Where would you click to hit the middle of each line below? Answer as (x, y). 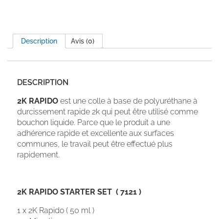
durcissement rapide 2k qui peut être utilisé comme (108, 112)
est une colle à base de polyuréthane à (128, 101)
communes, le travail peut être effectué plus (95, 144)
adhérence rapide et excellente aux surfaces (96, 133)
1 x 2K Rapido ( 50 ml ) (56, 211)
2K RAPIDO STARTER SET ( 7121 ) (79, 192)
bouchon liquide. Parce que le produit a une (94, 123)
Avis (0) (83, 41)
